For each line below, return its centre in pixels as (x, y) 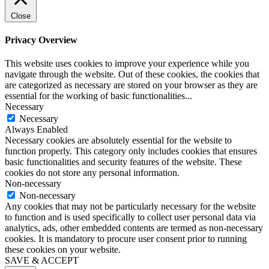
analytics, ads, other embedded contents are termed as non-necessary (134, 228)
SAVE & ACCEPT (42, 261)
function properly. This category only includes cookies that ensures (131, 151)
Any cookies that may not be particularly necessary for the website (130, 207)
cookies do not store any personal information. (92, 173)
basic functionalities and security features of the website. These (123, 162)
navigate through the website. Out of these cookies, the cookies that (132, 74)
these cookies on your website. (63, 250)
